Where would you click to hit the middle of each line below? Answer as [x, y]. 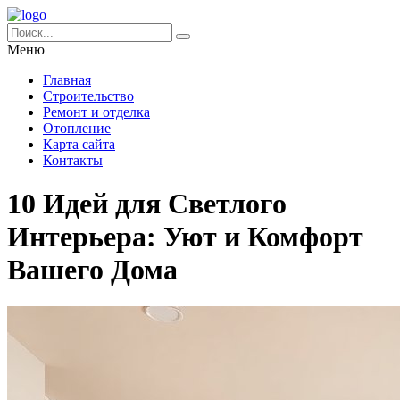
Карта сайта [79, 144]
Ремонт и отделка [96, 112]
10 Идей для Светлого [147, 204]
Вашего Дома [92, 270]
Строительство [88, 96]
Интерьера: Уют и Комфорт [185, 237]
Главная [67, 80]
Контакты [73, 160]
